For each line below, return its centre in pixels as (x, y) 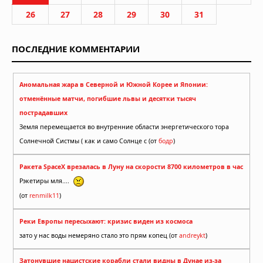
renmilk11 (44, 196)
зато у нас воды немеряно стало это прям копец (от (99, 235)
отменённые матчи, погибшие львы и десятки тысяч (108, 99)
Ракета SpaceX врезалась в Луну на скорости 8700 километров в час (131, 166)
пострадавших (43, 113)
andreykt (192, 235)
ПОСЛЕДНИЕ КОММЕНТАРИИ (76, 48)
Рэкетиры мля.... (46, 181)
